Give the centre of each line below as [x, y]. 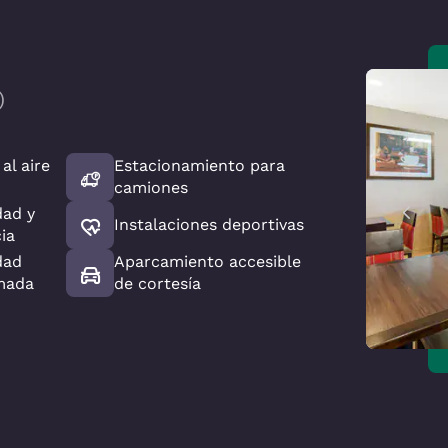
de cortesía [158, 283]
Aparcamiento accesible [208, 261]
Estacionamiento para [200, 165]
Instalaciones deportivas [209, 224]
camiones [151, 187]
